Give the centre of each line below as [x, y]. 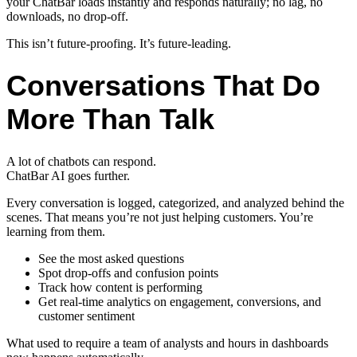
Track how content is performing [120, 288]
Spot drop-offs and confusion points [128, 273]
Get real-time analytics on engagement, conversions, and [180, 302]
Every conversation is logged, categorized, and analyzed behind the [175, 203]
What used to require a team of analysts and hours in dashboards [167, 343]
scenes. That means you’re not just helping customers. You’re [160, 218]
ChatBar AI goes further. [68, 176]
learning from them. [56, 232]
